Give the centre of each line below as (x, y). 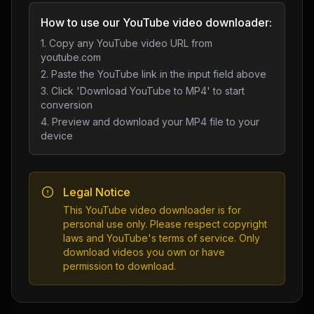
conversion (67, 105)
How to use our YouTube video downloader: (156, 22)
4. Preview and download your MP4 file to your (150, 122)
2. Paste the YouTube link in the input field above (153, 74)
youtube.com (71, 57)
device (57, 136)
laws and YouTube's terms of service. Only (162, 238)
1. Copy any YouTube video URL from (127, 43)
